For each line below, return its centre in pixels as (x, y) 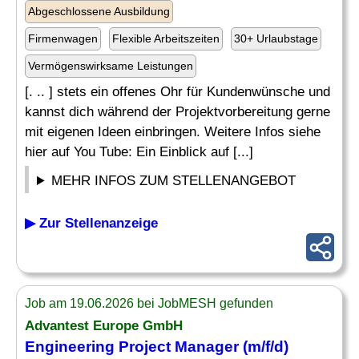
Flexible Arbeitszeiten (166, 38)
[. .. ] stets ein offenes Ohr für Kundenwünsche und (177, 92)
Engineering (72, 347)
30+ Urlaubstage (276, 38)
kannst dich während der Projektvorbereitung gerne (177, 112)
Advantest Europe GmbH (104, 326)
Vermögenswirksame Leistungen (111, 66)
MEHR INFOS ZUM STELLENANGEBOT (174, 181)
